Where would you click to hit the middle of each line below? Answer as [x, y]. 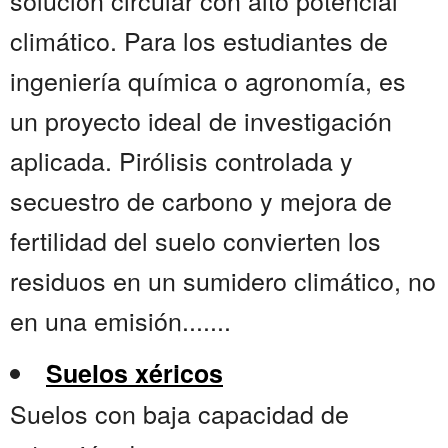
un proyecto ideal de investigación [201, 120]
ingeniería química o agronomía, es [208, 80]
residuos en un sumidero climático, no [223, 280]
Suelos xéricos [134, 373]
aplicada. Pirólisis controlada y [181, 160]
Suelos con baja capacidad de [179, 413]
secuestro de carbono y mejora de [201, 200]
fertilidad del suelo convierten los [195, 240]
